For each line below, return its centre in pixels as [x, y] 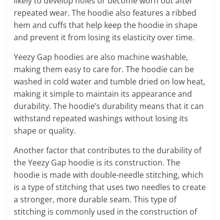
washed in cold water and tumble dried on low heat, [110, 82]
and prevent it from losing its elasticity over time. [104, 37]
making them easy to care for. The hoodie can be [104, 69]
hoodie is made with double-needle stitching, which [109, 175]
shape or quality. [45, 131]
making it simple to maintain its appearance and [103, 94]
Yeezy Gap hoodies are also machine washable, [101, 57]
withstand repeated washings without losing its [101, 118]
